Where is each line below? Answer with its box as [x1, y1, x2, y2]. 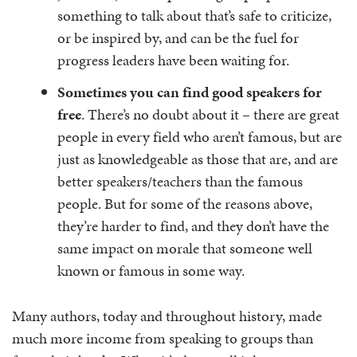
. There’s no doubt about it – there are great [81, 104, 339, 125]
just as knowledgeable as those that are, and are [57, 148, 338, 170]
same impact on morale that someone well [57, 237, 312, 259]
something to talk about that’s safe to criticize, [57, 5, 331, 26]
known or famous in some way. [57, 260, 245, 281]
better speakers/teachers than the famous [57, 171, 303, 192]
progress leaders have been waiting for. [57, 49, 289, 71]
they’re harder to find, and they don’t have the [57, 215, 329, 237]
